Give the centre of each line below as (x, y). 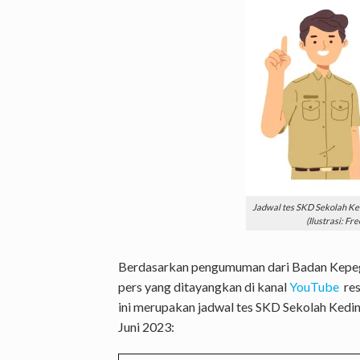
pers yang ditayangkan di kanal (204, 287)
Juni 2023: (146, 327)
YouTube (314, 287)
